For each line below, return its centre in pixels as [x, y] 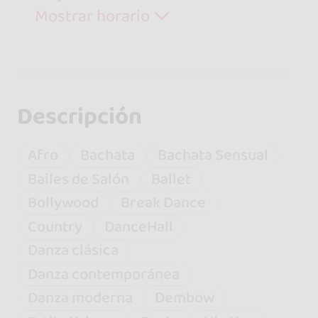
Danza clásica [73, 251]
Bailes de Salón [79, 179]
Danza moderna [81, 298]
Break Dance [164, 203]
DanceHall [139, 226]
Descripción [79, 116]
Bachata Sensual [213, 155]
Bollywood [64, 203]
